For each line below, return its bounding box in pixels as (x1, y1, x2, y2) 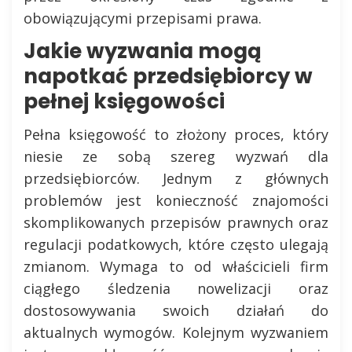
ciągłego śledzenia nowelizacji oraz (24, 279, 328, 298)
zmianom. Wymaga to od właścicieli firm (24, 257, 328, 276)
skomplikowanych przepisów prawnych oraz (24, 213, 328, 232)
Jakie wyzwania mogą (24, 37, 262, 65)
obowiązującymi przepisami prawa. (24, 9, 262, 27)
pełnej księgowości (24, 87, 225, 115)
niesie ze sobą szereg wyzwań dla (24, 147, 328, 166)
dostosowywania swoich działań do (24, 301, 328, 320)
